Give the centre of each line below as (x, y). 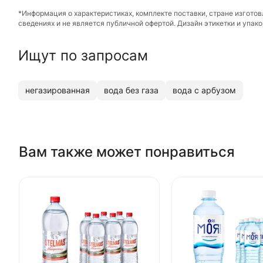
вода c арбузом (204, 90)
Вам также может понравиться (127, 151)
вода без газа (131, 90)
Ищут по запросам (83, 55)
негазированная (58, 90)
